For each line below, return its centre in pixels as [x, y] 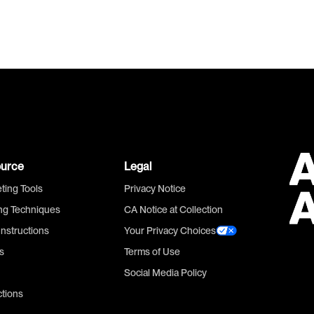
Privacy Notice [155, 189]
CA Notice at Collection [173, 210]
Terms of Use [152, 252]
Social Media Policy [165, 273]
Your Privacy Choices [170, 231]
